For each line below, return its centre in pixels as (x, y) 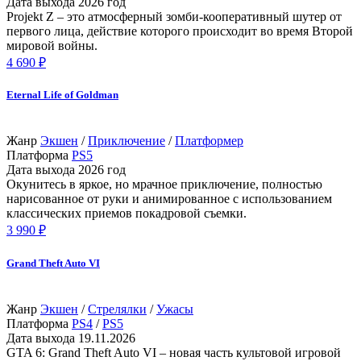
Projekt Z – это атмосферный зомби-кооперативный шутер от (174, 17)
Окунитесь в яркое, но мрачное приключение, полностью (164, 185)
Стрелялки (117, 309)
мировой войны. (52, 46)
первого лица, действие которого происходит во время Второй (180, 31)
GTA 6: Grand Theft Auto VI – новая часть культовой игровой (174, 352)
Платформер (209, 141)
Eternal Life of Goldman (62, 95)
